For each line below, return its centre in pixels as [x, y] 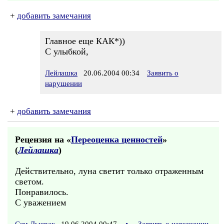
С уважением [40, 202]
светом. [29, 181]
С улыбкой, [67, 51]
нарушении [63, 83]
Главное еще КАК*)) [85, 41]
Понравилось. [42, 192]
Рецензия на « [43, 139]
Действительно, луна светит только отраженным [109, 171]
